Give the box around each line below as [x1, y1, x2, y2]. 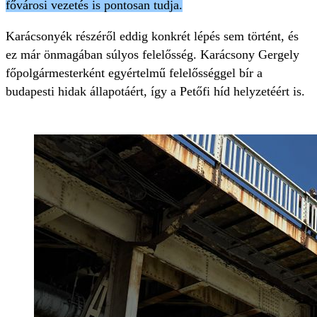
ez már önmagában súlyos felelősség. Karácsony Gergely [6, 47, 299, 62]
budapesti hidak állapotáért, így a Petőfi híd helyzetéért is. [6, 84, 305, 98]
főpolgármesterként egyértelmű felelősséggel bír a [6, 66, 263, 80]
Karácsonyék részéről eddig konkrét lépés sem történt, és [6, 29, 299, 43]
